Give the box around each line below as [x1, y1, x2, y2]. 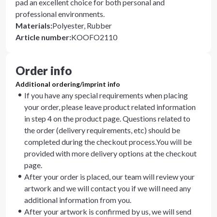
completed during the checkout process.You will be [24, 137, 192, 146]
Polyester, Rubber [52, 21, 112, 30]
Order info [15, 63, 72, 77]
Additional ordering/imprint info [15, 80, 120, 88]
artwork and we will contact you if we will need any [24, 184, 191, 193]
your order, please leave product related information [24, 102, 196, 111]
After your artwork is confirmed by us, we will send [24, 207, 191, 216]
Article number [15, 32, 69, 42]
